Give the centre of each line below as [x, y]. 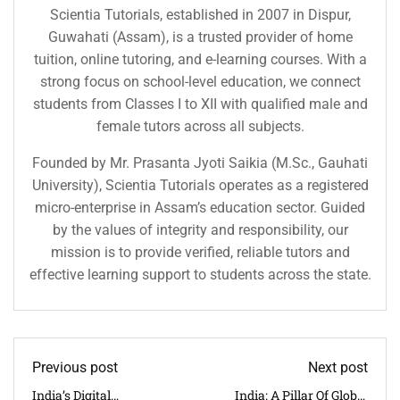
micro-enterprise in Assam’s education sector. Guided [200, 207]
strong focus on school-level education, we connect [200, 81]
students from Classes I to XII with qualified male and [200, 104]
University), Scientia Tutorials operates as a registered [200, 185]
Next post [338, 367]
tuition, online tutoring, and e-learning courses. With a [200, 59]
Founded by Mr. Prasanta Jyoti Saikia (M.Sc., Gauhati [200, 162]
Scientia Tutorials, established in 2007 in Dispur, [200, 14]
